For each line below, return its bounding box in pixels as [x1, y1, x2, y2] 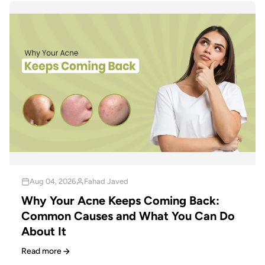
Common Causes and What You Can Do [21, 209, 235, 224]
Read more [21, 246, 62, 257]
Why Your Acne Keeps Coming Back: [21, 193, 219, 208]
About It [21, 224, 66, 239]
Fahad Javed [84, 177, 128, 186]
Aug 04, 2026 [30, 177, 76, 186]
